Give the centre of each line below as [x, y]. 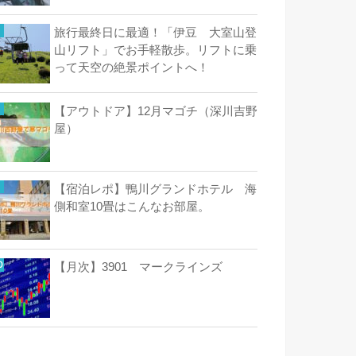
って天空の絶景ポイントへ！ [132, 68]
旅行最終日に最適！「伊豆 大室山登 [155, 33]
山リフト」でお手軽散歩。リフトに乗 [155, 50]
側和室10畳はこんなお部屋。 [138, 206]
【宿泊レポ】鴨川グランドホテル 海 [155, 189]
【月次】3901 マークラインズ [138, 267]
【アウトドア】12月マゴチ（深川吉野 [156, 111]
